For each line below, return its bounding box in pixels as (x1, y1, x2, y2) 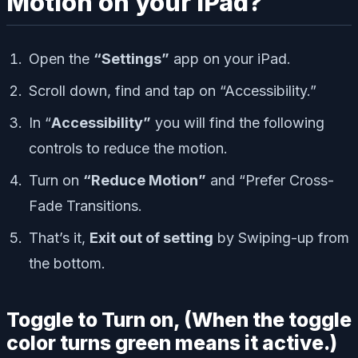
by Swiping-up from (213, 229, 349, 246)
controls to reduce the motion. (29, 139, 228, 157)
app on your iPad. (169, 50, 291, 67)
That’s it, (29, 229, 89, 246)
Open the (29, 50, 93, 67)
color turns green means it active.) (6, 330, 337, 355)
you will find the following (151, 113, 324, 131)
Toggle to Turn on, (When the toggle (6, 307, 352, 332)
